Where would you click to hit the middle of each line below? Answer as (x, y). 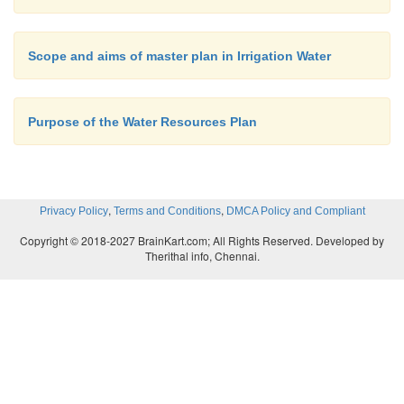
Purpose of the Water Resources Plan (142, 122)
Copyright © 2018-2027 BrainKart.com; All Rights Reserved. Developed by (202, 240)
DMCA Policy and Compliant (295, 211)
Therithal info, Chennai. (202, 256)
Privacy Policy (73, 211)
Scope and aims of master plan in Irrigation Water (179, 56)
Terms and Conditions (167, 211)
